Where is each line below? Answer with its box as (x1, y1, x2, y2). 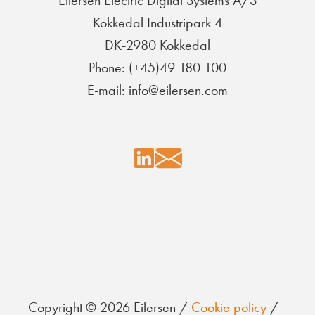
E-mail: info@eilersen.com (87, 82, 228, 99)
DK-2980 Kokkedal (105, 37, 210, 54)
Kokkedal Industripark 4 (93, 14, 222, 32)
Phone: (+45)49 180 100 (89, 59, 226, 77)
